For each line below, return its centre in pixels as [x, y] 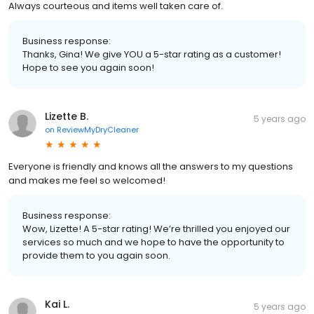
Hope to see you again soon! [88, 67]
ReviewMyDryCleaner [98, 129]
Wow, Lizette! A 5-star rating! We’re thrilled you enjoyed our [156, 228]
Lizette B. [67, 116]
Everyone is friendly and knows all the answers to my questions [151, 166]
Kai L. [57, 304]
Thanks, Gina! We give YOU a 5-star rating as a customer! [152, 54]
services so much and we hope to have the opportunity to [153, 242]
